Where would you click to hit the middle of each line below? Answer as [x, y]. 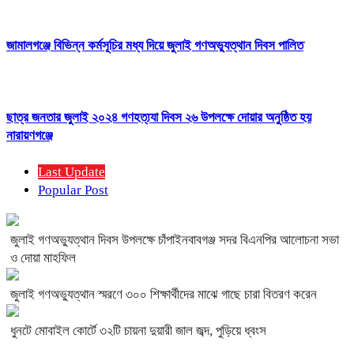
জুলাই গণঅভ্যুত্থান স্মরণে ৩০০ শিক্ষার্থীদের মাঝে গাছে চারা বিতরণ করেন [164, 294]
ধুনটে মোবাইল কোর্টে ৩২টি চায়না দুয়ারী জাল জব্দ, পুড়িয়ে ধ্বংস [138, 330]
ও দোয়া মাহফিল [43, 258]
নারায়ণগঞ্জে [30, 135]
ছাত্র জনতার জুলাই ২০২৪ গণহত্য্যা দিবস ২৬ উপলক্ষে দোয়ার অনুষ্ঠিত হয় [159, 117]
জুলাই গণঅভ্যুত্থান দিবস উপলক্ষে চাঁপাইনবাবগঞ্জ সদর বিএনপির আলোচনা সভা [175, 239]
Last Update [72, 171]
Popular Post [73, 190]
